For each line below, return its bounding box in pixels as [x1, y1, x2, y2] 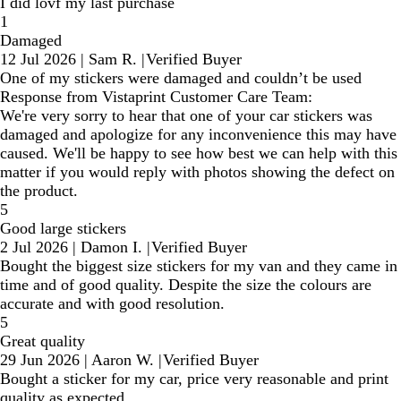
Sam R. [89, 50, 137, 69]
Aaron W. [91, 351, 154, 370]
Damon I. [81, 238, 142, 257]
